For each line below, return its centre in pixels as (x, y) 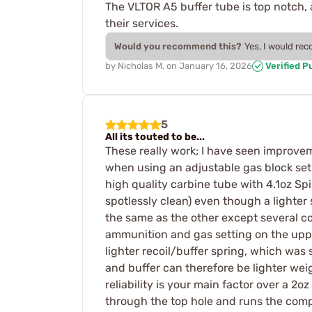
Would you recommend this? (178, 46)
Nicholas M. (141, 65)
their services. (142, 23)
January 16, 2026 (216, 65)
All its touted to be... (155, 137)
